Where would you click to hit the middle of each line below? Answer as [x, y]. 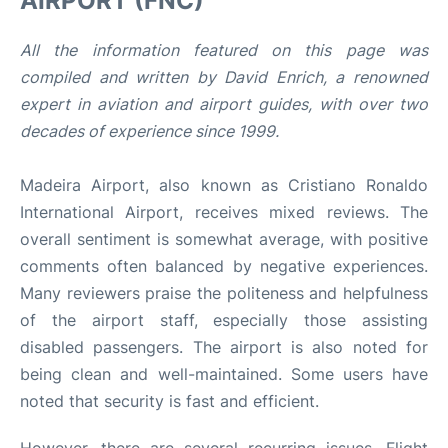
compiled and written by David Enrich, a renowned [224, 77]
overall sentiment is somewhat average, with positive [224, 239]
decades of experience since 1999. [149, 131]
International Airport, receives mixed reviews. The [224, 212]
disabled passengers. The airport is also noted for [224, 347]
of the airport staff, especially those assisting [224, 320]
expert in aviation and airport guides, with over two [224, 104]
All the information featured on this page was [224, 50]
